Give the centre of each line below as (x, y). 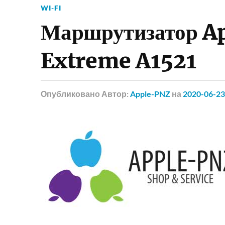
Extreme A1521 (118, 61)
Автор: (116, 93)
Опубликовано (70, 93)
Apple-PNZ (150, 93)
